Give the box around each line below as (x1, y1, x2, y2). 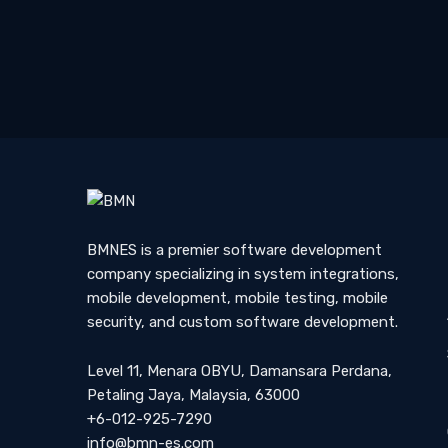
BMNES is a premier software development (87, 241, 382, 260)
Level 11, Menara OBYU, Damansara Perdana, (87, 362, 392, 381)
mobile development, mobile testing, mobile (87, 289, 388, 308)
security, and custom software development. (87, 313, 398, 332)
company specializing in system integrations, (87, 265, 399, 284)
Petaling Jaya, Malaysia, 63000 (87, 386, 300, 405)
